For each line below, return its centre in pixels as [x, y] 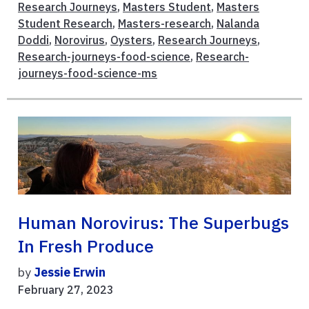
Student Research [65, 23]
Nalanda [238, 23]
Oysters [131, 40]
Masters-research [165, 23]
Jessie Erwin [70, 272]
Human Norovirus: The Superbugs [153, 223]
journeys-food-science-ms [88, 73]
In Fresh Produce [86, 247]
